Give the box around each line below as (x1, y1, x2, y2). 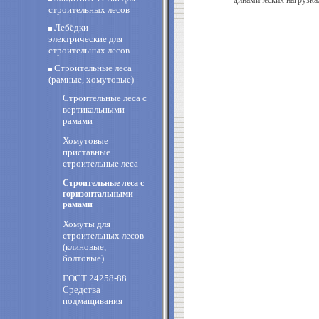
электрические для (48, 33, 122, 44)
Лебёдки (54, 22, 88, 33)
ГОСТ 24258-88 (63, 273, 127, 283)
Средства (63, 284, 100, 295)
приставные (63, 147, 110, 157)
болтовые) (63, 253, 104, 263)
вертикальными (63, 104, 125, 115)
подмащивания (63, 296, 122, 306)
